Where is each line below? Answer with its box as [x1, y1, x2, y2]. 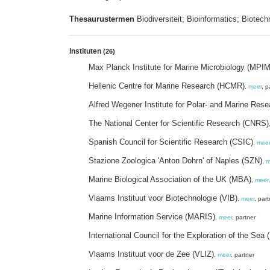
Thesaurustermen [69, 14, 134, 24]
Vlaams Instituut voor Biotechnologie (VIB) [89, 193, 237, 202]
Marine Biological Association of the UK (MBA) [89, 174, 251, 184]
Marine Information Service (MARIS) [89, 212, 215, 221]
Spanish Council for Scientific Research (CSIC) [89, 137, 253, 146]
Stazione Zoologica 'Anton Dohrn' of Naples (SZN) [89, 155, 262, 165]
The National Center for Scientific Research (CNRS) [89, 118, 269, 128]
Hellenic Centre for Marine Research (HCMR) [89, 81, 245, 90]
